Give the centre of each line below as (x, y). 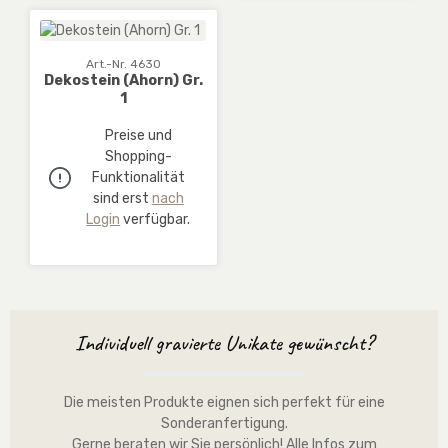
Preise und (138, 136)
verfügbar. (155, 220)
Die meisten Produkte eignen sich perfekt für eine (224, 403)
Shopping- (138, 157)
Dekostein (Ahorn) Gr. (123, 81)
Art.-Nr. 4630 (123, 64)
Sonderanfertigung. (224, 424)
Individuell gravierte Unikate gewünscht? (224, 343)
